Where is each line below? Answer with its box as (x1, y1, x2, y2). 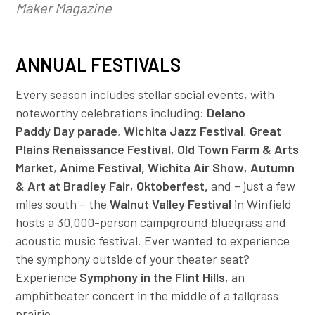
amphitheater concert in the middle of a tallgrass (15, 288, 279, 304)
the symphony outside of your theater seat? (15, 251, 250, 267)
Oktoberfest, (136, 178, 212, 194)
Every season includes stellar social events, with (15, 86, 275, 103)
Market (15, 160, 54, 176)
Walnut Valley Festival (110, 196, 235, 212)
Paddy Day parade (15, 123, 118, 139)
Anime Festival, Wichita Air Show (60, 160, 245, 176)
